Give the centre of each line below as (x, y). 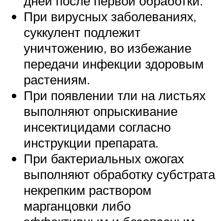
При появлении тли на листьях (115, 95)
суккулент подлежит (82, 32)
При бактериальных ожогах (104, 159)
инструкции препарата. (91, 143)
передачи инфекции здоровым (114, 64)
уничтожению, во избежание (108, 48)
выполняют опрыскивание (101, 111)
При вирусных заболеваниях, (110, 17)
